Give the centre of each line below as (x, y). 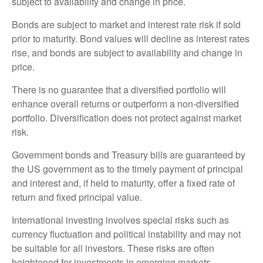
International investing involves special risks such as (120, 220)
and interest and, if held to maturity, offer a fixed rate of (123, 183)
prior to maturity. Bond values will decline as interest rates (131, 39)
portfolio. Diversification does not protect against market (127, 118)
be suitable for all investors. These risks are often (113, 248)
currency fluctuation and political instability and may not (126, 234)
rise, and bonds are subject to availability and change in (127, 53)
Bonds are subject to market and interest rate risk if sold (126, 25)
